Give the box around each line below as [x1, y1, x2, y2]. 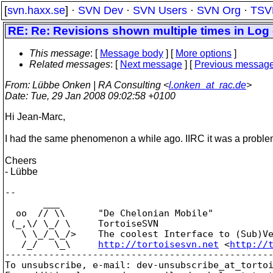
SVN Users [133, 4, 187, 16]
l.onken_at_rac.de [169, 80, 246, 90]
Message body [100, 48, 163, 58]
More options [175, 48, 232, 58]
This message [29, 48, 90, 58]
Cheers [5, 155, 37, 166]
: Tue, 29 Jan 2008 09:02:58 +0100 [26, 91, 175, 101]
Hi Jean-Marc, [5, 112, 65, 122]
